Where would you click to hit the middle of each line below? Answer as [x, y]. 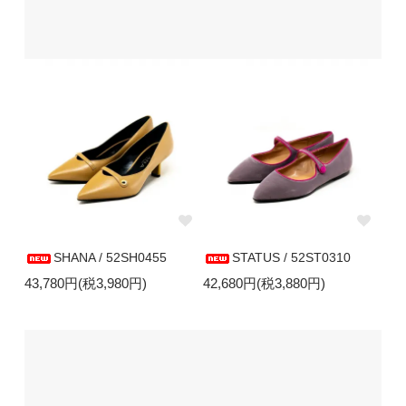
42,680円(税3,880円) [264, 283]
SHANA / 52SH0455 [110, 257]
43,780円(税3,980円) [85, 283]
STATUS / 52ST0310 [291, 257]
